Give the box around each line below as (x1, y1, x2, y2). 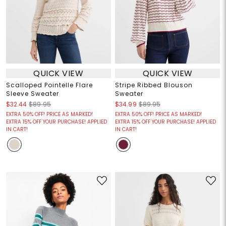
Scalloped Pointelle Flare (6, 81, 93, 90)
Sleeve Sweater (6, 89, 59, 98)
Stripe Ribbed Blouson (115, 81, 193, 90)
